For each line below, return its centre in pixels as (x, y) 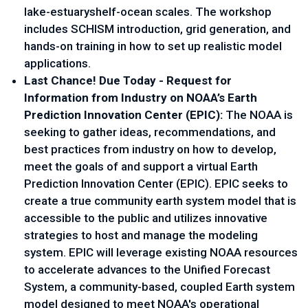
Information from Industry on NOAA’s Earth (141, 98)
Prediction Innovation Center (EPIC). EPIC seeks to (156, 184)
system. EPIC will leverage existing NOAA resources (161, 252)
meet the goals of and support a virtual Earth (141, 166)
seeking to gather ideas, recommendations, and (150, 132)
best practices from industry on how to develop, (150, 149)
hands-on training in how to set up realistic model (153, 46)
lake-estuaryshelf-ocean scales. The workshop (148, 12)
